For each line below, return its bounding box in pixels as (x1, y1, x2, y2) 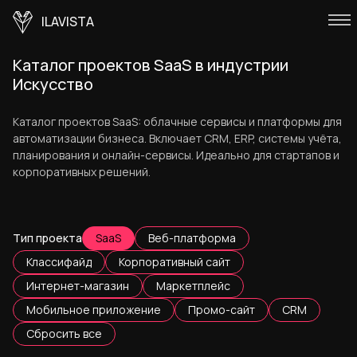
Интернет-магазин (26, 278, 129, 293)
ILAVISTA (39, 12, 94, 30)
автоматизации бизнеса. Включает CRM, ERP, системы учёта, (13, 131, 342, 146)
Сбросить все (26, 326, 102, 341)
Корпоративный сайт (119, 254, 230, 269)
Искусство (13, 73, 93, 95)
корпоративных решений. (13, 164, 151, 179)
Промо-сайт (188, 302, 255, 317)
